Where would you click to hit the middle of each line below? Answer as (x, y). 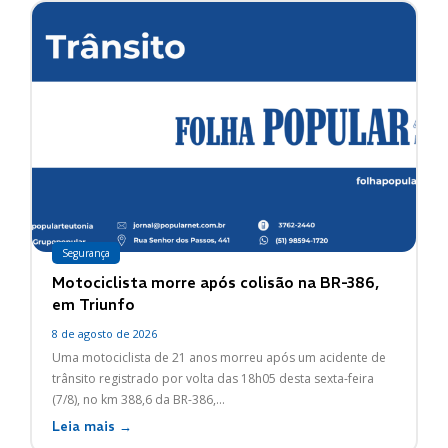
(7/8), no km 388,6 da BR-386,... (138, 399)
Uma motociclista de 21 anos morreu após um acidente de (219, 357)
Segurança (86, 252)
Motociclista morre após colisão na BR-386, (215, 282)
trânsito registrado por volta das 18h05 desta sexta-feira (213, 378)
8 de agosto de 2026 (104, 333)
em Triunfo (93, 304)
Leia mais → (92, 426)
